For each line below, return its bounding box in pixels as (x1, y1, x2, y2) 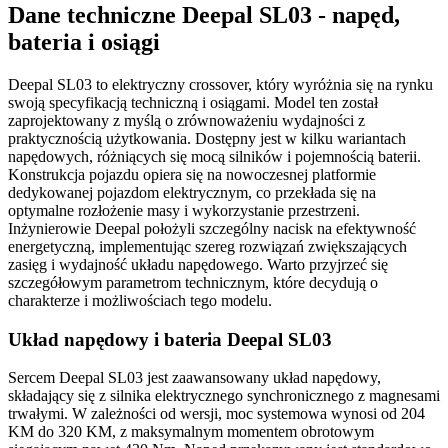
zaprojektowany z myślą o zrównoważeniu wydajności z (8, 111, 365, 129)
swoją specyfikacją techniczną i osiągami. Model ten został (8, 93, 378, 111)
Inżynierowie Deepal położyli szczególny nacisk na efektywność (8, 219, 416, 237)
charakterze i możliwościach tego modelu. (8, 291, 272, 309)
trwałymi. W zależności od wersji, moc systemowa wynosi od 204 (8, 405, 425, 423)
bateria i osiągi (8, 29, 160, 56)
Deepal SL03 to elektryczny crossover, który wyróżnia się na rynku (8, 75, 433, 93)
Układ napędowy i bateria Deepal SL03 (8, 328, 332, 350)
